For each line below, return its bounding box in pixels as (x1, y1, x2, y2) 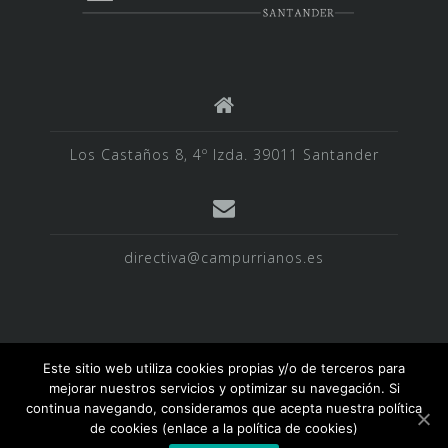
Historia (56, 394, 114, 414)
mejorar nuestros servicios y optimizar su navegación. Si (48, 380, 400, 396)
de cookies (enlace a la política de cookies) (90, 420, 358, 436)
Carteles (131, 420, 193, 440)
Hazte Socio (227, 420, 317, 440)
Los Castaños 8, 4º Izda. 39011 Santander (69, 144, 379, 164)
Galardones (149, 394, 234, 414)
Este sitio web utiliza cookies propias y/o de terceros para (43, 360, 405, 376)
